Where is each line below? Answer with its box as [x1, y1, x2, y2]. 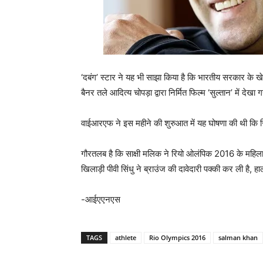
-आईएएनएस [81, 194, 120, 205]
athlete [115, 233, 136, 242]
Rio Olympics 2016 [149, 233, 205, 242]
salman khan [218, 233, 258, 242]
